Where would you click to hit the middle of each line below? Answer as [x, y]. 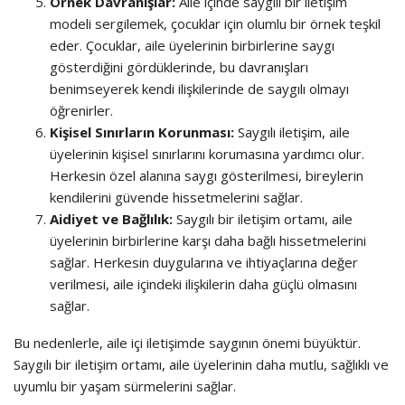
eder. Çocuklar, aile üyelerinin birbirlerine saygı [192, 45]
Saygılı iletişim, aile [292, 132]
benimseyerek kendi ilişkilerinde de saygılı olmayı [199, 88]
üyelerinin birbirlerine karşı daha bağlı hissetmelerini [208, 240]
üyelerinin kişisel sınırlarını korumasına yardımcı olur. [207, 153]
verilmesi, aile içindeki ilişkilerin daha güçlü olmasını [203, 283]
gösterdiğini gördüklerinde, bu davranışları [179, 66]
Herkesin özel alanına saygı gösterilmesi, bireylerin [207, 175]
